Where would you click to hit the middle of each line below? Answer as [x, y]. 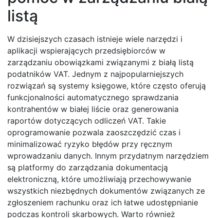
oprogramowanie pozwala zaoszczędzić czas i [94, 133]
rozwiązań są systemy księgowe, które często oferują [107, 86]
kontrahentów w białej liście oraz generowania [93, 109]
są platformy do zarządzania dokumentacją [88, 168]
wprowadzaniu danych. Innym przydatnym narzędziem [108, 156]
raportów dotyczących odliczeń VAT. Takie [87, 121]
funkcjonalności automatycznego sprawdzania [93, 98]
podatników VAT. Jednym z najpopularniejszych [95, 74]
